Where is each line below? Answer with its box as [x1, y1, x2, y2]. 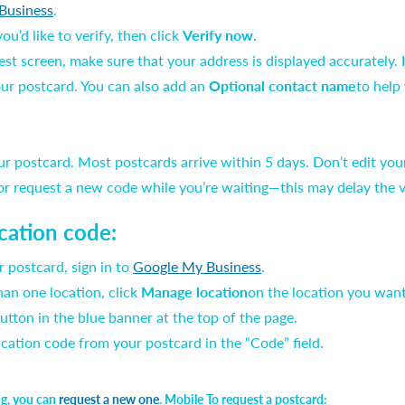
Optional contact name [209, 75, 356, 96]
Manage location [141, 281, 248, 302]
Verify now [183, 24, 253, 45]
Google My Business [133, 256, 261, 277]
